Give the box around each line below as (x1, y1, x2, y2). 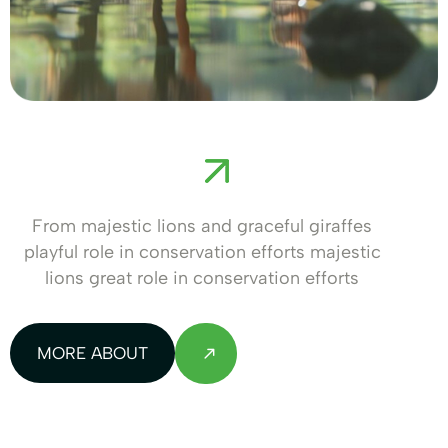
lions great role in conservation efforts (45, 267, 360, 290)
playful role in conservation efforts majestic (23, 241, 381, 264)
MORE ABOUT (37, 343, 148, 364)
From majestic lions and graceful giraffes (32, 215, 373, 238)
